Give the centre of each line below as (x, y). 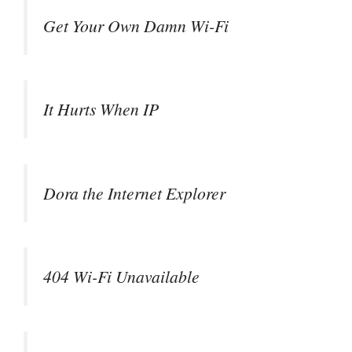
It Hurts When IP (101, 109)
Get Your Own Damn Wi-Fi (136, 26)
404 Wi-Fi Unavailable (121, 277)
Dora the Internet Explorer (134, 192)
